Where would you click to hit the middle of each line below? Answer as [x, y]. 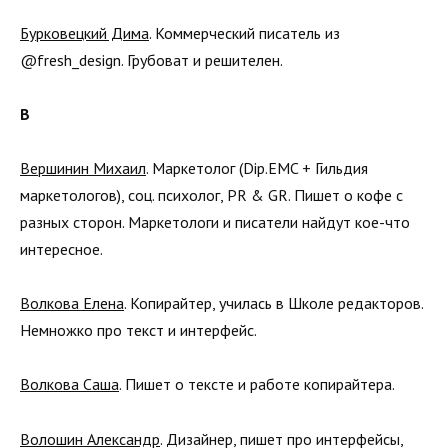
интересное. [61, 249]
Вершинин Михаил [83, 168]
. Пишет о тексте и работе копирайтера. [257, 384]
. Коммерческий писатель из [244, 32]
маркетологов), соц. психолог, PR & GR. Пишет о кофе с [211, 195]
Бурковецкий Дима [84, 32]
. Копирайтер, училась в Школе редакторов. [273, 303]
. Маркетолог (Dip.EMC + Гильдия [257, 168]
